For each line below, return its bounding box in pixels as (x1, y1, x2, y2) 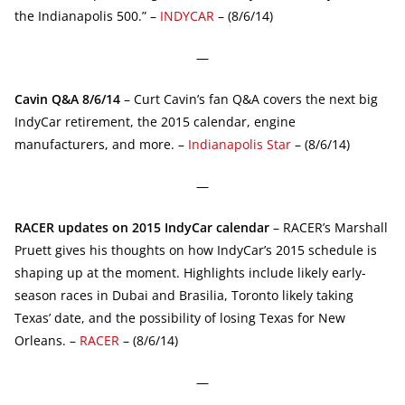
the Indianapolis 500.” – (14, 6, 160, 24)
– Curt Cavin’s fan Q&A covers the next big (120, 89, 378, 108)
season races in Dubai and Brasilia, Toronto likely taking (14, 286, 353, 304)
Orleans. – (14, 331, 80, 349)
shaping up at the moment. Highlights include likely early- (14, 263, 366, 281)
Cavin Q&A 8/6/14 (14, 89, 120, 108)
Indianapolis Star (188, 135, 291, 153)
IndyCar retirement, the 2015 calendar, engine (14, 112, 296, 130)
